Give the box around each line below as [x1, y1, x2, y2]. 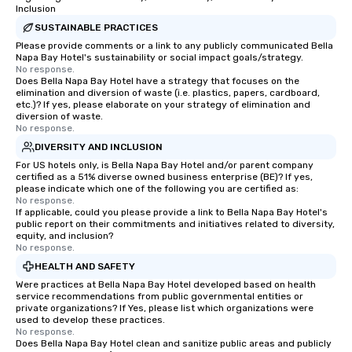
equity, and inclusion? [16, 230, 113, 242]
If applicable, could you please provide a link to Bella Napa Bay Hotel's [16, 207, 328, 218]
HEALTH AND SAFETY [35, 260, 135, 272]
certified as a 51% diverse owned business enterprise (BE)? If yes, [16, 171, 313, 183]
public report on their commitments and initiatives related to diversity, [16, 218, 335, 230]
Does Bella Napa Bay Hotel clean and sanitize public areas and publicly [16, 338, 332, 350]
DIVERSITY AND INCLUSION [35, 141, 163, 152]
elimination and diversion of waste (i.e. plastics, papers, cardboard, [16, 87, 320, 99]
